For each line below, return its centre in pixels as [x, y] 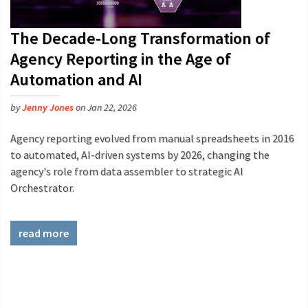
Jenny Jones [48, 107]
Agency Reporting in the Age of [121, 59]
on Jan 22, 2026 [105, 107]
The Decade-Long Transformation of [140, 38]
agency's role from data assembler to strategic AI [127, 171]
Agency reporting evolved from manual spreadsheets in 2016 [152, 138]
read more [44, 233]
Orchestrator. [42, 188]
